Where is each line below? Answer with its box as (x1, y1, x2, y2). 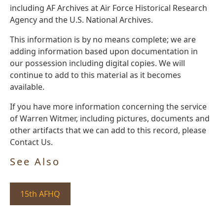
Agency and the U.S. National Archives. (10, 14, 153, 26)
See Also (10, 155, 60, 169)
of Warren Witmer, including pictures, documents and (10, 113, 210, 124)
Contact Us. (10, 137, 53, 148)
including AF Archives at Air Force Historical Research (10, 2, 207, 14)
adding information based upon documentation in (10, 46, 198, 57)
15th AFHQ (20, 188, 60, 200)
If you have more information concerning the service (10, 101, 207, 112)
